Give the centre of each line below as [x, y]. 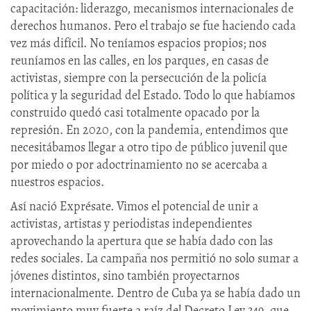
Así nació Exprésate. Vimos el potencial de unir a [134, 207]
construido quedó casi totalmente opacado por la [135, 113]
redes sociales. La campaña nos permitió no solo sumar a [154, 259]
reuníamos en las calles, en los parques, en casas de [140, 61]
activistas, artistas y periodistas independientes [131, 224]
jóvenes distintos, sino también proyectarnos [125, 276]
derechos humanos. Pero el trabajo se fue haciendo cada [153, 26]
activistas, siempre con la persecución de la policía [138, 78]
